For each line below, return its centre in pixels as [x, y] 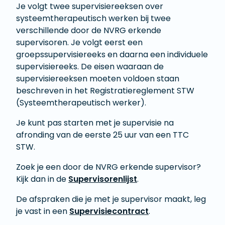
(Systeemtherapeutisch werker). [81, 103]
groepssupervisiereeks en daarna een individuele [112, 55]
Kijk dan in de [42, 179]
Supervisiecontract [109, 211]
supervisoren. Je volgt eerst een [79, 43]
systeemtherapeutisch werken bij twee [93, 19]
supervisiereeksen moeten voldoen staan [98, 79]
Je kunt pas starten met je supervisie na [95, 123]
